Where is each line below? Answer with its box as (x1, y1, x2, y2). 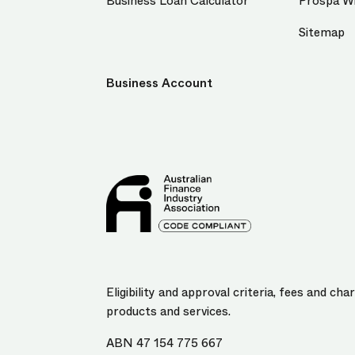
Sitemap (299, 24, 345, 42)
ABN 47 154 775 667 (106, 334, 223, 352)
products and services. (106, 302, 231, 320)
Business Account (106, 74, 212, 93)
